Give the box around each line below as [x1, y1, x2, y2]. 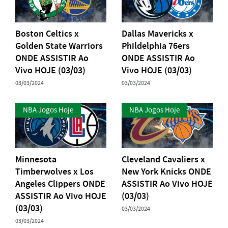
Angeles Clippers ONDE [15, 178, 105, 190]
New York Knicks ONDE [122, 165, 211, 178]
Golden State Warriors [15, 39, 103, 52]
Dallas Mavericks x [122, 27, 193, 40]
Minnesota [15, 153, 56, 166]
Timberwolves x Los [15, 165, 94, 178]
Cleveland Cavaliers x [122, 153, 205, 166]
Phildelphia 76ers [122, 39, 190, 52]
